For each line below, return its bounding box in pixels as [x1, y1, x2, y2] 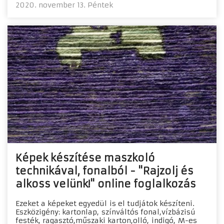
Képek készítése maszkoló [15, 151, 155, 164]
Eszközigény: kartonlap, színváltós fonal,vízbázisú [15, 207, 195, 217]
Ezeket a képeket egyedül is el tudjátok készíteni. [15, 199, 194, 208]
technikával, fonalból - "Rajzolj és [15, 164, 193, 177]
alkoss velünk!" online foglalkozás [15, 177, 196, 190]
